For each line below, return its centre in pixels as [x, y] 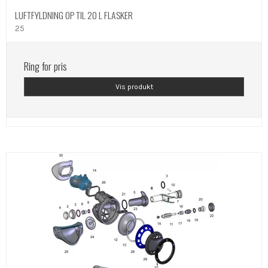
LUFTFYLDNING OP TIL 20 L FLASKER [74, 15]
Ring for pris [45, 66]
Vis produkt [134, 87]
